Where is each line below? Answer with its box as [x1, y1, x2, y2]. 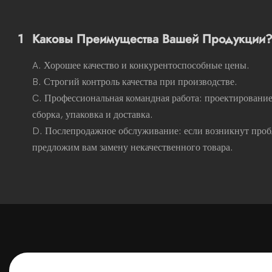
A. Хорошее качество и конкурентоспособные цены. [32, 59, 250, 71]
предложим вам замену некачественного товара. [32, 141, 234, 153]
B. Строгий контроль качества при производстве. [32, 76, 238, 87]
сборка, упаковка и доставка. [32, 109, 154, 120]
